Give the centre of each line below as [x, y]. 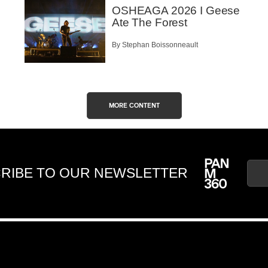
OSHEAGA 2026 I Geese [176, 11]
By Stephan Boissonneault [155, 45]
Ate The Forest [150, 23]
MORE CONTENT [134, 105]
